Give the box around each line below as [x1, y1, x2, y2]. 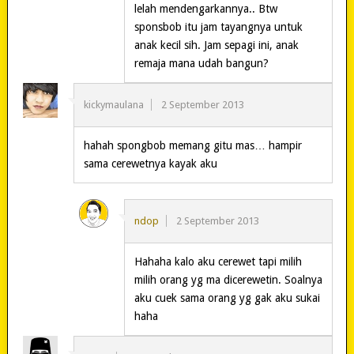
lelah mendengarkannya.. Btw [134, 2, 277, 16]
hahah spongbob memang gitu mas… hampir [83, 139, 302, 153]
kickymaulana [83, 99, 144, 111]
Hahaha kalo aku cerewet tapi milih [134, 255, 302, 269]
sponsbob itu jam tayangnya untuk [134, 21, 303, 34]
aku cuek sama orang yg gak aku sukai [134, 292, 320, 305]
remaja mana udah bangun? [134, 57, 269, 70]
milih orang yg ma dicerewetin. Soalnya [134, 273, 322, 287]
